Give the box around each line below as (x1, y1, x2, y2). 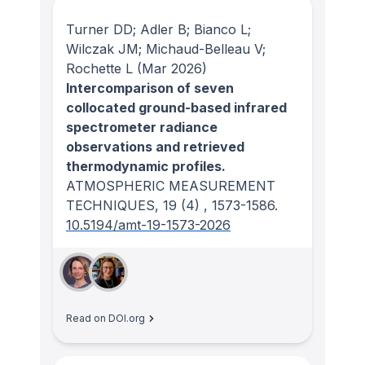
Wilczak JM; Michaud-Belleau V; (66, 41, 266, 58)
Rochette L (66, 60, 133, 77)
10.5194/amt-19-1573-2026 (66, 217, 231, 234)
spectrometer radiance (66, 119, 218, 136)
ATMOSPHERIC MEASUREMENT (66, 178, 275, 195)
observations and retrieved (66, 139, 244, 156)
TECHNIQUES (66, 197, 155, 214)
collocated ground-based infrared (66, 99, 287, 117)
